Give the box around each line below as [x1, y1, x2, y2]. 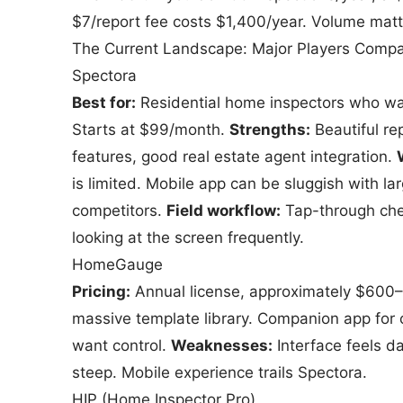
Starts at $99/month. [72, 121, 229, 139]
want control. [72, 336, 171, 354]
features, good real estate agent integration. [72, 148, 397, 166]
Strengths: [229, 121, 310, 139]
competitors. [72, 201, 166, 219]
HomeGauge [72, 255, 163, 273]
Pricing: [72, 282, 130, 300]
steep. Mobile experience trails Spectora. [72, 363, 367, 381]
